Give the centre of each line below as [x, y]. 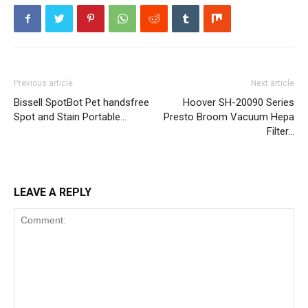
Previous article [43, 83]
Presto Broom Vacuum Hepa [229, 117]
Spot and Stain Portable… [70, 117]
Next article [273, 83]
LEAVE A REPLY [53, 192]
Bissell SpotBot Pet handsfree [81, 102]
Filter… [280, 131]
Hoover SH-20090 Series [239, 102]
